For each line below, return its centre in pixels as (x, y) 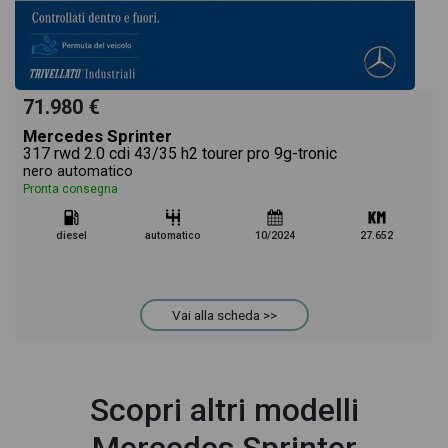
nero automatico (78, 171)
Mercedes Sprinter (97, 136)
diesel (71, 235)
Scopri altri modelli (224, 410)
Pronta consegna (70, 189)
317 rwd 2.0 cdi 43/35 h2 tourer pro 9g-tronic (180, 153)
